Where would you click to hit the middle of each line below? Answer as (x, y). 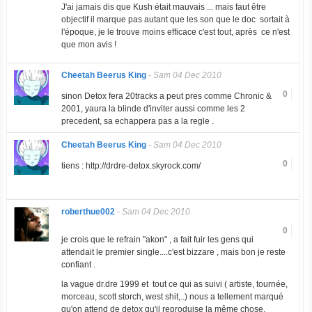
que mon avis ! (89, 45)
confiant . (78, 265)
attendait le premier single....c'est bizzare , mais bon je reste (173, 252)
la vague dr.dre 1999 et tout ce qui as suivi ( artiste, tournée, (174, 284)
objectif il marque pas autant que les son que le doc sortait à (175, 20)
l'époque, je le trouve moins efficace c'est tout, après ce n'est (175, 32)
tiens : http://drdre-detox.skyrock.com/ (131, 166)
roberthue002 (88, 212)
